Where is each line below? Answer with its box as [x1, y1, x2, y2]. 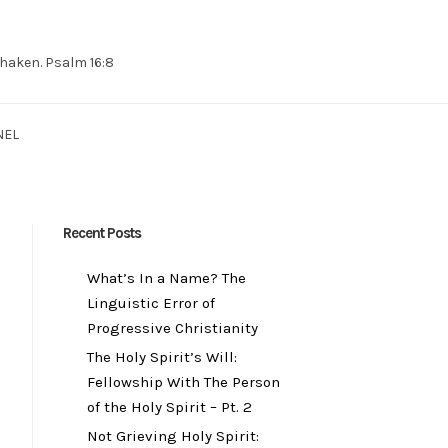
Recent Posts [63, 223, 141, 242]
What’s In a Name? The [87, 268, 246, 287]
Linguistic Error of [87, 293, 215, 312]
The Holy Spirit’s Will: [87, 347, 237, 366]
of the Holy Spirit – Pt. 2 [87, 397, 252, 416]
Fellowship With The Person [87, 372, 280, 391]
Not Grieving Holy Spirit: [87, 426, 259, 445]
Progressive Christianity [87, 318, 258, 337]
